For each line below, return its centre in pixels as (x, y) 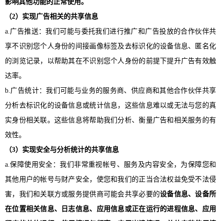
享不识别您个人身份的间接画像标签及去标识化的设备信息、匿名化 (110, 46)
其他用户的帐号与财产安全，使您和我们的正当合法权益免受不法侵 (110, 179)
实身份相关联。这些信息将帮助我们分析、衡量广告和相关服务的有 (110, 120)
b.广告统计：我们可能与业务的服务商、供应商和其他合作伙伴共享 (110, 90)
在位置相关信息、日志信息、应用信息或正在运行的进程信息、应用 (110, 209)
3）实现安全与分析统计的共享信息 (65, 149)
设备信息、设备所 (188, 194)
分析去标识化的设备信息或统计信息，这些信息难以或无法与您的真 (110, 105)
